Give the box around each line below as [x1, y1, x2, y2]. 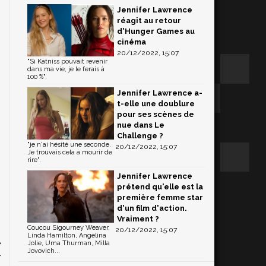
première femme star [117, 193, 203, 202]
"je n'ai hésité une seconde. [27, 141, 111, 148]
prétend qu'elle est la [117, 182, 203, 191]
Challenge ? [117, 131, 163, 140]
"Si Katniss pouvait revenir [27, 58, 107, 65]
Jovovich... [27, 247, 60, 255]
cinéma [117, 37, 146, 46]
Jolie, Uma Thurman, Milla [27, 239, 110, 247]
